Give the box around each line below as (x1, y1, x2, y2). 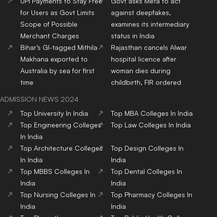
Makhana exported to (20, 54, 88, 63)
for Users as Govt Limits (20, 8, 94, 16)
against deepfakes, (111, 8, 171, 16)
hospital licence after (111, 54, 177, 63)
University (34, 108, 64, 117)
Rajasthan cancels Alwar (111, 43, 187, 51)
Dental (124, 167, 145, 175)
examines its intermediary (111, 19, 190, 28)
